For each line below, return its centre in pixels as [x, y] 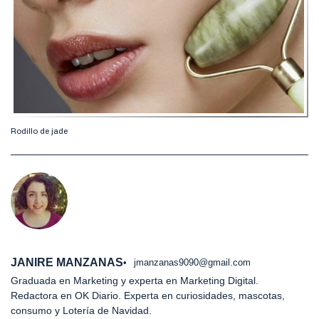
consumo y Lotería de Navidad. [81, 311]
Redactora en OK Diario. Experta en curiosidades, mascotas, [148, 296]
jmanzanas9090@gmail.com [192, 263]
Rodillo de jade [39, 132]
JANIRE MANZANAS [67, 263]
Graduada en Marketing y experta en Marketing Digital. [135, 281]
